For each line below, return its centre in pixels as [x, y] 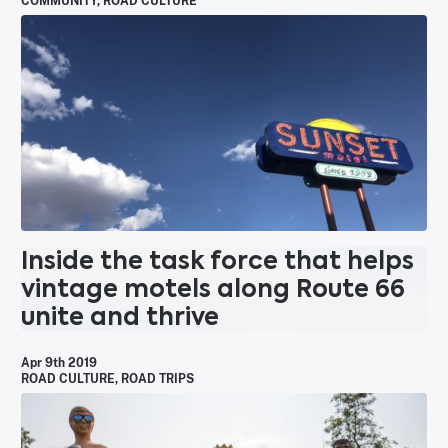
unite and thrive [120, 317]
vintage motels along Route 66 [213, 289]
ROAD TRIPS [157, 379]
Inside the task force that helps [217, 261]
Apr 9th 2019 [59, 363]
